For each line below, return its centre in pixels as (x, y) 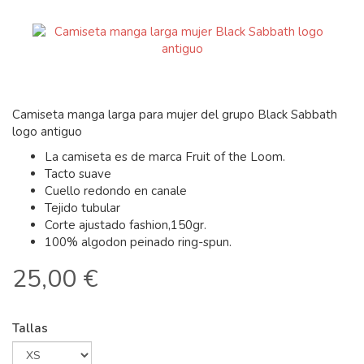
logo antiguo (47, 132)
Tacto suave (78, 174)
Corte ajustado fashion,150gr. (126, 225)
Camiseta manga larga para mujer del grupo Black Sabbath (175, 115)
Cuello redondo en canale (116, 191)
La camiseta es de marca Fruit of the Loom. (165, 157)
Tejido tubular (82, 208)
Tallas (30, 328)
